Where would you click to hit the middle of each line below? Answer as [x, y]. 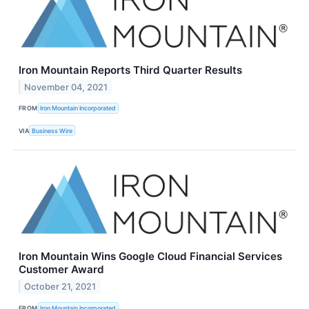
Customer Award [61, 270]
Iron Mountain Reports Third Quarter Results [130, 70]
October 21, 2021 [60, 286]
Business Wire [52, 130]
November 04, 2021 [66, 87]
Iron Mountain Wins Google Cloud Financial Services [150, 257]
